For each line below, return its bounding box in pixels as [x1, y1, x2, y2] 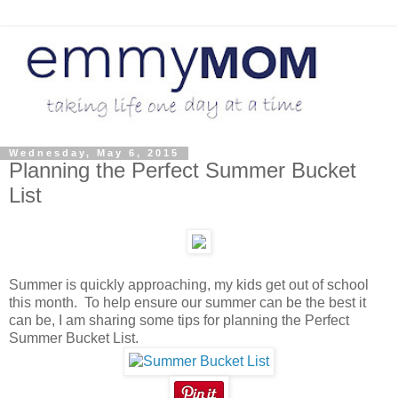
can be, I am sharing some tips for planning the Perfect [9, 313, 349, 329]
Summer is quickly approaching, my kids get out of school [9, 277, 369, 293]
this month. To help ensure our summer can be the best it [9, 295, 366, 311]
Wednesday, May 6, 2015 [9, 147, 179, 159]
